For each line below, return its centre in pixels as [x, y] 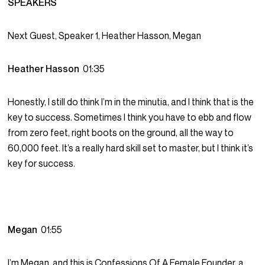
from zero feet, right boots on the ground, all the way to [121, 133]
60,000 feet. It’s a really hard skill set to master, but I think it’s [131, 148]
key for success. [42, 164]
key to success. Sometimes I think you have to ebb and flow [130, 117]
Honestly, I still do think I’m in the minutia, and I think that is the [131, 102]
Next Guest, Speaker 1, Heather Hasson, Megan [105, 36]
